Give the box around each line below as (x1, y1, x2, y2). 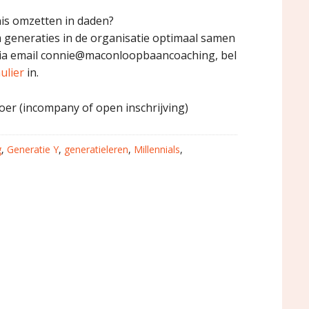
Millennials (134, 143, 180, 156)
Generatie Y (7, 143, 59, 156)
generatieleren (64, 143, 128, 156)
